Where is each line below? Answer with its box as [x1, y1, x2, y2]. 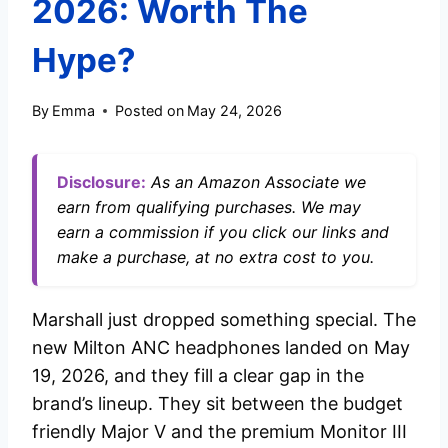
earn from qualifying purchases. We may [57, 197, 361, 218]
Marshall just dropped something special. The [32, 309, 416, 331]
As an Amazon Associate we [146, 172, 366, 193]
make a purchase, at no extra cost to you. [57, 247, 374, 268]
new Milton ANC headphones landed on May [32, 337, 410, 359]
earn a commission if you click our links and [57, 222, 389, 243]
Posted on [115, 102, 185, 120]
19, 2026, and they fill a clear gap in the [32, 365, 364, 387]
